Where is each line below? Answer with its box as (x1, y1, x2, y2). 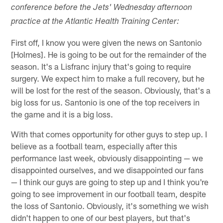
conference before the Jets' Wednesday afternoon (11, 3, 193, 12)
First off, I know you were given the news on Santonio (11, 37, 202, 47)
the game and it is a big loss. (11, 109, 113, 119)
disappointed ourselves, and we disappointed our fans (11, 164, 204, 175)
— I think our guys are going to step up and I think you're (11, 176, 209, 187)
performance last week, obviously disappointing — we (11, 152, 204, 163)
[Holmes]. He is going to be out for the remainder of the (11, 49, 207, 59)
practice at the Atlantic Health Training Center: (11, 17, 180, 26)
